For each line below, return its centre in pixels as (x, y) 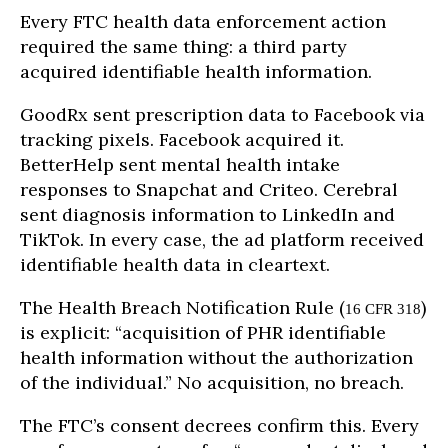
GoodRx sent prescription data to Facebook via (222, 114)
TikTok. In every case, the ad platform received (222, 239)
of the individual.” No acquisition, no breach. (212, 382)
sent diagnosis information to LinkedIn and (207, 214)
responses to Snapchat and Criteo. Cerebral (209, 189)
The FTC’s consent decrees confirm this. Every (219, 425)
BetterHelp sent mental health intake (180, 164)
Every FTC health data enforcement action (203, 21)
